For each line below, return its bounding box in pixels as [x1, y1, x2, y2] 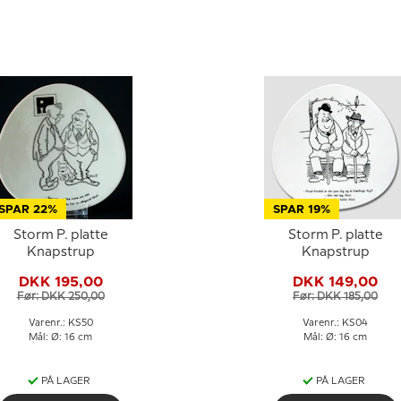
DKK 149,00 [293, 274, 378, 289]
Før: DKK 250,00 [16, 291, 105, 302]
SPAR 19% [272, 204, 330, 216]
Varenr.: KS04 [303, 319, 368, 328]
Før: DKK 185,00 [293, 291, 378, 302]
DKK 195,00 [18, 274, 103, 289]
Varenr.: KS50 [28, 319, 93, 328]
